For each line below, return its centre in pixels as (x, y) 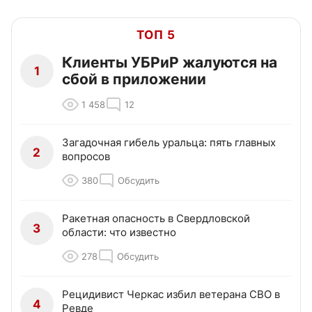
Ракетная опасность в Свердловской (156, 219)
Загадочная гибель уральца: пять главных (169, 143)
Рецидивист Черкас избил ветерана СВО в (171, 295)
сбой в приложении (134, 79)
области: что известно (119, 233)
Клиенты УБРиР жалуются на (170, 63)
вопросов (86, 157)
